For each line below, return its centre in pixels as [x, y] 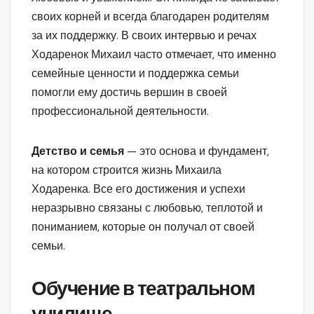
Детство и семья [78, 151]
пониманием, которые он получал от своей [143, 227]
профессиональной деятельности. [120, 111]
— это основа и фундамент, [197, 151]
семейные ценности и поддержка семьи [135, 74]
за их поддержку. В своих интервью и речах [144, 36]
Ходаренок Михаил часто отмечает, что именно [154, 55]
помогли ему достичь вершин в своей [129, 93]
